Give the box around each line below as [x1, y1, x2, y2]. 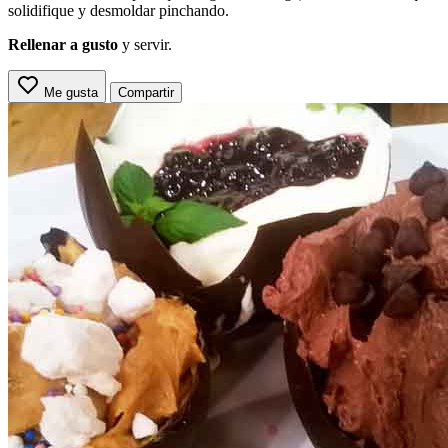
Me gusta [44, 84, 98, 100]
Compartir [118, 84, 174, 100]
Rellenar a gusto [8, 35, 118, 53]
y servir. [118, 35, 172, 53]
